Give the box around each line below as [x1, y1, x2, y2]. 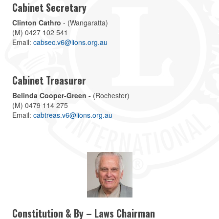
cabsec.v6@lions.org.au [33, 37, 108, 47]
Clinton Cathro [12, 17, 61, 27]
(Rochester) [91, 90, 130, 100]
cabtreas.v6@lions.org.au [33, 109, 112, 120]
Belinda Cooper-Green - [12, 90, 91, 100]
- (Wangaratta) [61, 17, 108, 27]
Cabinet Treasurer [12, 72, 86, 88]
